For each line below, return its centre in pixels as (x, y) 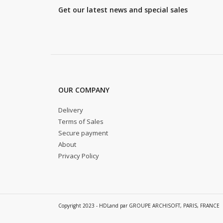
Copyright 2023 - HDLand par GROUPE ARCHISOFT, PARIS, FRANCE (139, 206)
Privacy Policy (79, 156)
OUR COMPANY (84, 90)
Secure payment (83, 133)
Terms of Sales (81, 122)
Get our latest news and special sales (123, 10)
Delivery (71, 110)
